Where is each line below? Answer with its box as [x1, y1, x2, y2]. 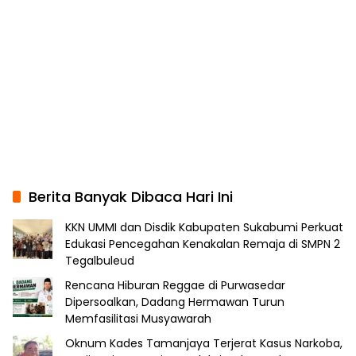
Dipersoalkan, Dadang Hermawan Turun [65, 293, 284, 310]
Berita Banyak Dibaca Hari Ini [29, 186, 233, 207]
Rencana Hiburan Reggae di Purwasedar [65, 277, 285, 293]
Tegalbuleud [65, 252, 134, 269]
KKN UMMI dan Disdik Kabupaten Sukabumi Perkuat [65, 219, 343, 235]
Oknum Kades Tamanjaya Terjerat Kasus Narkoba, [65, 335, 342, 351]
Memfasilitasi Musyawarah [65, 310, 211, 327]
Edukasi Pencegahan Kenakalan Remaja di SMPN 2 [65, 235, 340, 252]
